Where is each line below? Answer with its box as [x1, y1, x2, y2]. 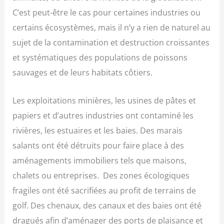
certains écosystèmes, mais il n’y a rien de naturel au [12, 21, 211, 33]
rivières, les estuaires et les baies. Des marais [12, 124, 183, 136]
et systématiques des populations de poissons [12, 51, 188, 63]
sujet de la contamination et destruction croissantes [12, 36, 210, 48]
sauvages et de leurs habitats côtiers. [12, 66, 153, 78]
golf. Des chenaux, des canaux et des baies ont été [12, 199, 202, 211]
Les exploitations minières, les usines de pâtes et [12, 94, 196, 106]
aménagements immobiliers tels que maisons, [12, 154, 187, 166]
